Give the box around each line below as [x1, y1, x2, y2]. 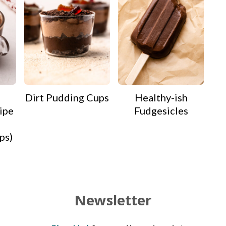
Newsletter [75, 191, 151, 210]
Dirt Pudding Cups [25, 91, 109, 104]
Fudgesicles [134, 104, 188, 117]
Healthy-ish [134, 91, 188, 104]
